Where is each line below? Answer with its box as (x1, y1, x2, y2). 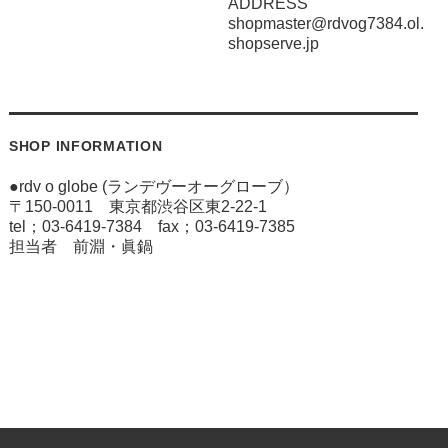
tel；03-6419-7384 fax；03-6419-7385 (8, 218, 295, 236)
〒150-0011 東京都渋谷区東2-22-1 (8, 198, 267, 216)
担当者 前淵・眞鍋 (8, 238, 153, 256)
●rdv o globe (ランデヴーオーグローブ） (8, 178, 299, 196)
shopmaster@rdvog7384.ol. (228, 15, 425, 33)
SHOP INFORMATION (8, 138, 163, 155)
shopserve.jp (228, 35, 320, 53)
